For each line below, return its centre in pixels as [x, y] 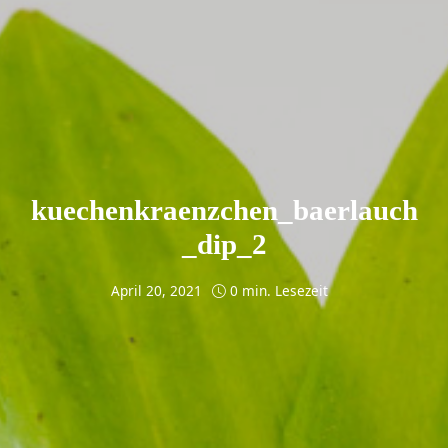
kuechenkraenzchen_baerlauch [224, 210]
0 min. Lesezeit [278, 291]
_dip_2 [224, 244]
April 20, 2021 [156, 291]
